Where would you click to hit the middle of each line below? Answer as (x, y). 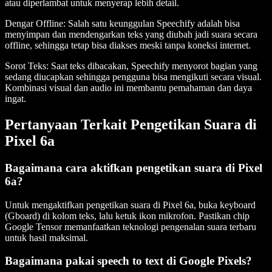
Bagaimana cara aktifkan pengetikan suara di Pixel (134, 168)
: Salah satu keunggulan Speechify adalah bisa (151, 24)
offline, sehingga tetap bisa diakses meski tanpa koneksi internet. (128, 46)
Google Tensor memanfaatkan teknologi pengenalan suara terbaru (131, 226)
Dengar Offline (34, 24)
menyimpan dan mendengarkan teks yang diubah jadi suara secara (131, 35)
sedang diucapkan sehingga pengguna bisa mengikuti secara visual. (133, 77)
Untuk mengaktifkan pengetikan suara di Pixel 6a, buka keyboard (130, 205)
